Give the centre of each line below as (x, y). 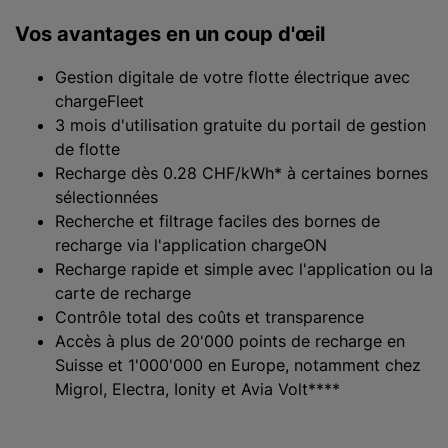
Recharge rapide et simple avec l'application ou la (244, 269)
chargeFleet (99, 101)
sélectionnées (106, 197)
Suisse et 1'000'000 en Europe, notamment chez (238, 365)
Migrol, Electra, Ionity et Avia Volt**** (197, 389)
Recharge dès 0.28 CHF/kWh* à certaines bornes (241, 173)
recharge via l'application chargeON (191, 245)
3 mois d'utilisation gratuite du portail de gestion (240, 125)
